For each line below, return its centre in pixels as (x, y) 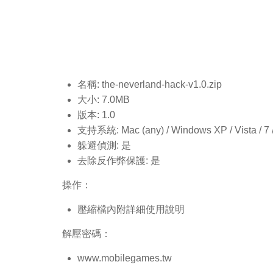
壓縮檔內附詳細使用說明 (131, 209)
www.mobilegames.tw (125, 258)
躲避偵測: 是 (104, 145)
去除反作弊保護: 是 (119, 161)
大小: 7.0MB (104, 100)
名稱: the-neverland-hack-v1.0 (142, 84)
